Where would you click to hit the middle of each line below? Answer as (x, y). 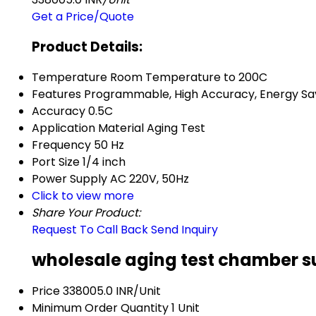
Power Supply (69, 178)
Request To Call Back (90, 229)
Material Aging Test (152, 128)
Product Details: (87, 47)
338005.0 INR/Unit (112, 291)
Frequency (61, 145)
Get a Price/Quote (83, 17)
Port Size (56, 162)
